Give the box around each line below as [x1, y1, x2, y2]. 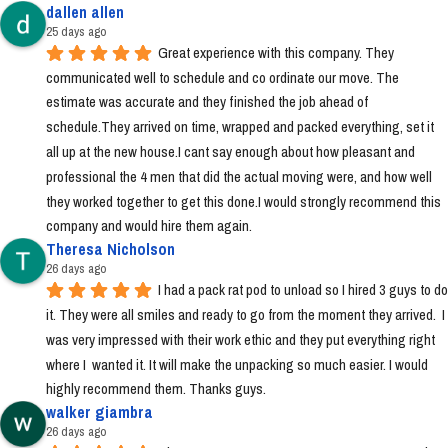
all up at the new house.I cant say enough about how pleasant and [46, 140, 415, 162]
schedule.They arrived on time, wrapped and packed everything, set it [46, 116, 434, 138]
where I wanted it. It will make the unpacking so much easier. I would [46, 353, 428, 375]
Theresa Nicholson [46, 238, 175, 261]
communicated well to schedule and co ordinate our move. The [46, 66, 399, 88]
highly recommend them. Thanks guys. [46, 378, 266, 400]
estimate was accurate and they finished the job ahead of [46, 91, 368, 113]
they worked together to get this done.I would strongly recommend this [46, 190, 441, 212]
